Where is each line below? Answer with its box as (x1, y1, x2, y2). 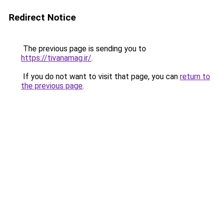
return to (180, 72, 210, 81)
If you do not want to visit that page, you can (21, 72, 180, 81)
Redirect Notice (9, 12, 76, 23)
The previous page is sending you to (21, 44, 146, 53)
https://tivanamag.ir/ (21, 53, 91, 63)
